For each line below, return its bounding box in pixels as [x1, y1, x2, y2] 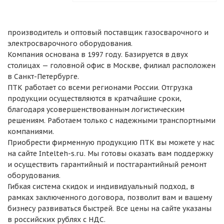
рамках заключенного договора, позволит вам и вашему [7, 192, 212, 202]
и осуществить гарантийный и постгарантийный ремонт [7, 159, 206, 169]
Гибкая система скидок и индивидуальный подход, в [7, 181, 194, 191]
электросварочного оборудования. [7, 38, 132, 48]
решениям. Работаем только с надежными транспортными [7, 115, 215, 125]
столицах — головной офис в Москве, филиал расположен [7, 60, 215, 70]
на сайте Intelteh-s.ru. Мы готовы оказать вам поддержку [7, 148, 213, 158]
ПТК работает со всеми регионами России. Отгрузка [7, 82, 192, 92]
